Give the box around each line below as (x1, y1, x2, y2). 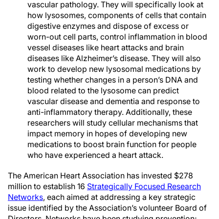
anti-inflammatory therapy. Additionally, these (27, 107, 192, 117)
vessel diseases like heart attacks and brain (27, 43, 184, 52)
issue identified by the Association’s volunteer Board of (8, 203, 207, 213)
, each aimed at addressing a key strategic (43, 192, 196, 202)
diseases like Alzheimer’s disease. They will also (27, 53, 201, 63)
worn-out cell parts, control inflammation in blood (27, 32, 207, 42)
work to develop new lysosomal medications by (27, 64, 201, 74)
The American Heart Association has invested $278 (8, 171, 193, 180)
